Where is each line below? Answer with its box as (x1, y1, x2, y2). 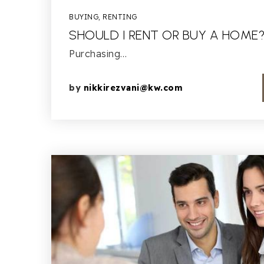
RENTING (103, 12, 137, 21)
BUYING (69, 12, 98, 21)
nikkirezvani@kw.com (83, 82, 183, 93)
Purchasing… (69, 48, 127, 60)
